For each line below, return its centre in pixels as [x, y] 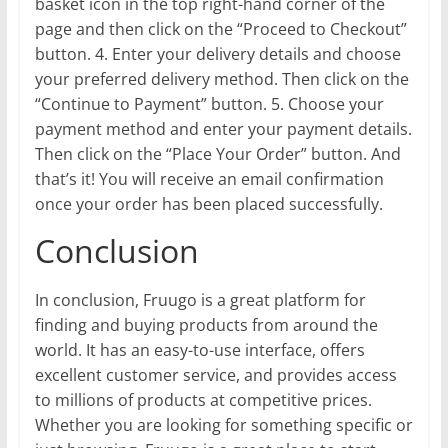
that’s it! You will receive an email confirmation [209, 179]
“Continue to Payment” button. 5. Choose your [209, 104]
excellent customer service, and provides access [215, 375]
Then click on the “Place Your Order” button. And [217, 154]
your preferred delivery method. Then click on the [221, 79]
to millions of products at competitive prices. [203, 400]
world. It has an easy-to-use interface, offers [199, 350]
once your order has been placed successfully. [208, 204]
